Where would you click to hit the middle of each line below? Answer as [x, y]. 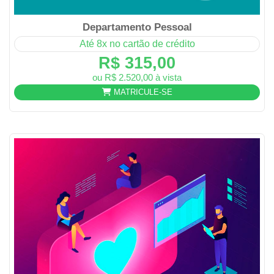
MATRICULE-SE [142, 92]
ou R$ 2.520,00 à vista [137, 77]
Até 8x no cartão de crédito [137, 43]
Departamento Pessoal [137, 27]
